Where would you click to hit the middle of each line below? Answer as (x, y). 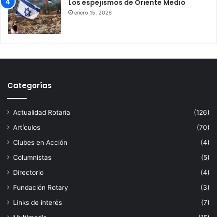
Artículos (27, 127)
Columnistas (32, 157)
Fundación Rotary (41, 187)
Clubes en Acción (40, 142)
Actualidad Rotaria (42, 112)
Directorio (28, 172)
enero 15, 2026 (93, 12)
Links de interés (38, 202)
